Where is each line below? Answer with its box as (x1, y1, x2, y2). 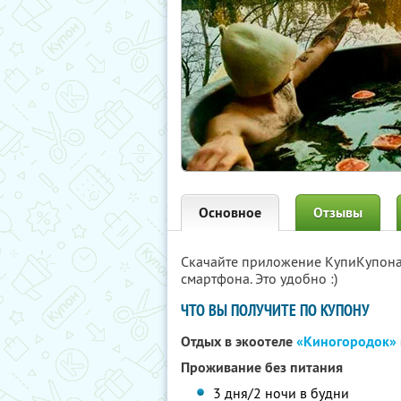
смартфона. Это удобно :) (181, 269, 337, 287)
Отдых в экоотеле (181, 332, 296, 351)
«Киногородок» (296, 332, 397, 351)
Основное (199, 203, 261, 222)
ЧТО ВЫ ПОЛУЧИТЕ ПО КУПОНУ (181, 300, 370, 320)
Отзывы (313, 203, 363, 222)
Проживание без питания (181, 358, 343, 377)
